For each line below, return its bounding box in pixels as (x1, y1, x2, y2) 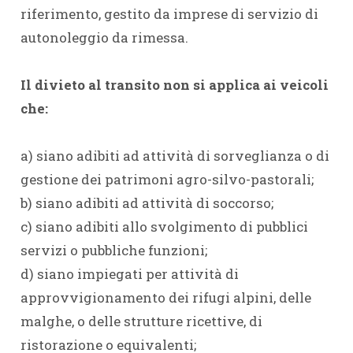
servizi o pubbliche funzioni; (20, 241, 207, 259)
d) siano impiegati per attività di (20, 265, 239, 283)
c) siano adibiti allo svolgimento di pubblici (20, 217, 308, 236)
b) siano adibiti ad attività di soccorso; (20, 194, 273, 212)
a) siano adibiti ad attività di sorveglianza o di (20, 147, 329, 165)
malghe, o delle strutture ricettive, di (20, 312, 262, 330)
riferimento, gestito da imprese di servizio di (20, 5, 318, 23)
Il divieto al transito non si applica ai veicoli (20, 76, 329, 94)
